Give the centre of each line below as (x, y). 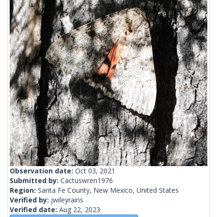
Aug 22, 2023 (80, 210)
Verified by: (30, 200)
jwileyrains (67, 200)
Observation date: (42, 171)
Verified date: (34, 210)
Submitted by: (35, 181)
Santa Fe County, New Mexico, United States (108, 190)
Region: (24, 190)
